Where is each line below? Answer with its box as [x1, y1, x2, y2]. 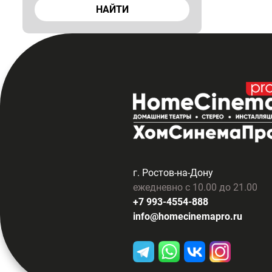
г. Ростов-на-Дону [133, 167, 214, 179]
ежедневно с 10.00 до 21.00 [133, 182, 258, 194]
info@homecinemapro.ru [133, 211, 243, 223]
